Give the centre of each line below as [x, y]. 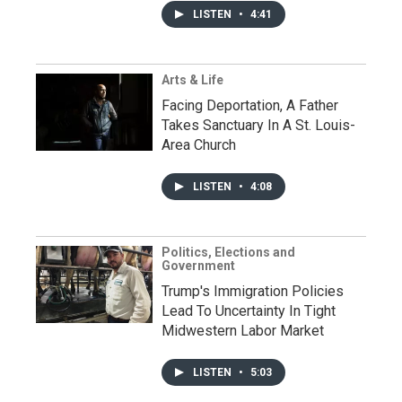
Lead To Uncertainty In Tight [249, 311]
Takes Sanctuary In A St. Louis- [258, 126]
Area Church [199, 145]
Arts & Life [192, 80]
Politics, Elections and [228, 253]
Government [198, 266]
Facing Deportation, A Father [250, 106]
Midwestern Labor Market [243, 331]
